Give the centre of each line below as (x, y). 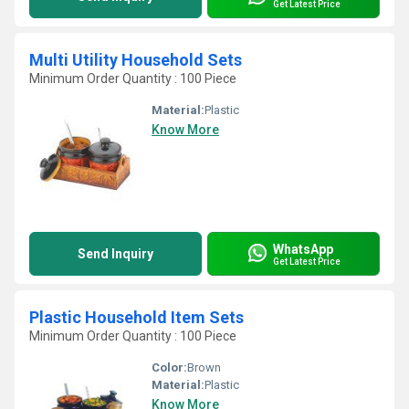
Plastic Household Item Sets (136, 317)
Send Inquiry (115, 254)
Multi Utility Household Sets (136, 60)
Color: (169, 367)
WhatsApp (303, 249)
